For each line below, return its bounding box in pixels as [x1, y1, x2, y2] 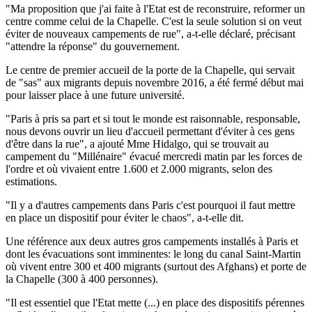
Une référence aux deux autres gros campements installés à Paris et [6, 235, 298, 247]
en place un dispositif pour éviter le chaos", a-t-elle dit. [6, 211, 244, 224]
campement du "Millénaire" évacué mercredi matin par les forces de [6, 150, 302, 162]
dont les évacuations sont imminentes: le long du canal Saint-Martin [6, 247, 301, 260]
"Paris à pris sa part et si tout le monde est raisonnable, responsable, [6, 112, 300, 125]
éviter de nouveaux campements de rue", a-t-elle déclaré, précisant [6, 27, 295, 40]
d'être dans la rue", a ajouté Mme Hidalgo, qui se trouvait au [6, 137, 269, 150]
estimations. [6, 175, 57, 187]
